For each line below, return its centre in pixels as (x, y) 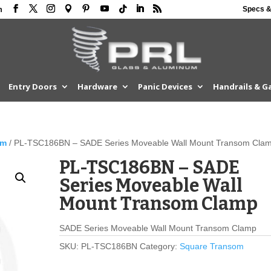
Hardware (97, 87)
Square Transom (212, 246)
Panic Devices (165, 87)
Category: (160, 246)
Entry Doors (32, 87)
